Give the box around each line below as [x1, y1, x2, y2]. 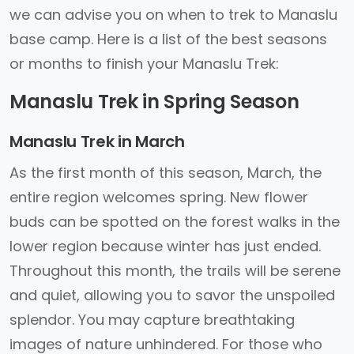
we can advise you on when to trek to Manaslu [9, 5, 337, 24]
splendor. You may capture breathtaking [9, 310, 295, 330]
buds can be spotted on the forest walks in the [9, 212, 340, 232]
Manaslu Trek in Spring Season [9, 88, 299, 115]
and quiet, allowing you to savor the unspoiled [9, 285, 335, 305]
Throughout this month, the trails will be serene [9, 261, 341, 281]
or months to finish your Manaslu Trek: [9, 54, 279, 73]
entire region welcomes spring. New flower [9, 187, 308, 207]
